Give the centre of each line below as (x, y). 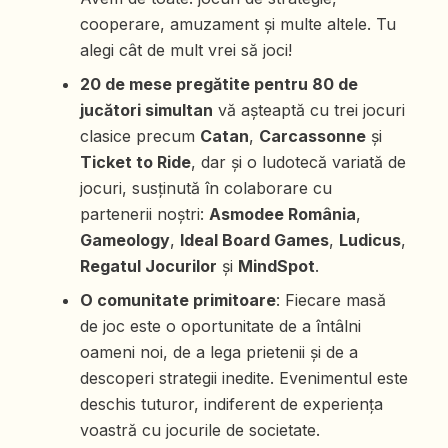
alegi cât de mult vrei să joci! (186, 50)
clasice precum (140, 136)
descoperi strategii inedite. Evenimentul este (244, 378)
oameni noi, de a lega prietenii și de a (219, 352)
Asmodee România (282, 214)
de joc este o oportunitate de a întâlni (220, 326)
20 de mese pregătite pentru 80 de (219, 84)
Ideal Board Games (254, 240)
